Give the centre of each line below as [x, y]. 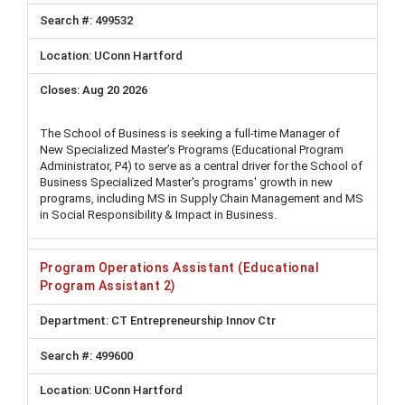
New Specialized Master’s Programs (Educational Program [192, 150]
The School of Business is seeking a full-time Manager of [190, 133]
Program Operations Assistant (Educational [180, 267]
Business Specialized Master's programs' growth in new [186, 182]
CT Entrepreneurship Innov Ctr [192, 321]
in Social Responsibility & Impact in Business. [158, 215]
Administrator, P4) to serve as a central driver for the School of [201, 166]
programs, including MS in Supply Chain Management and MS [202, 198]
